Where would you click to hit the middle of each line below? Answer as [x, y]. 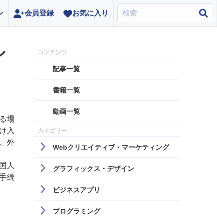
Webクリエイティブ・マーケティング [111, 147]
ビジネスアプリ [77, 190]
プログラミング [77, 211]
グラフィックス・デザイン [93, 169]
